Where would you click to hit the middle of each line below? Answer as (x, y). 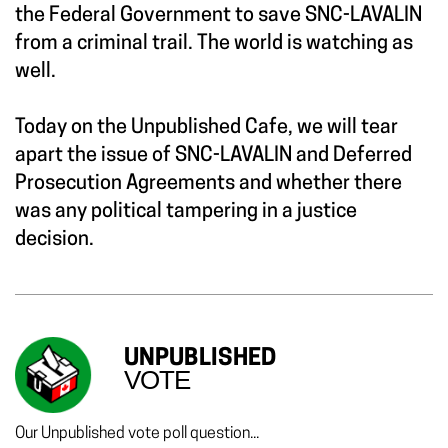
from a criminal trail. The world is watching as (214, 44)
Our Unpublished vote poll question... (137, 434)
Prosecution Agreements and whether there (208, 184)
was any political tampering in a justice (186, 212)
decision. (54, 240)
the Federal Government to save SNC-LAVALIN (218, 16)
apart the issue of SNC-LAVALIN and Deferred (213, 156)
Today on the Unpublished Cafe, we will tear (206, 128)
